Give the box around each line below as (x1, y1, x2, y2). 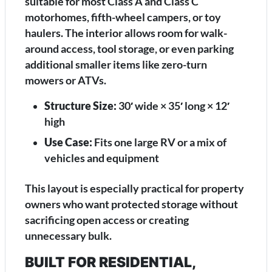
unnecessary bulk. (25, 229, 112, 243)
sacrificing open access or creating (25, 214, 189, 227)
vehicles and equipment (44, 152, 159, 165)
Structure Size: (44, 100, 117, 113)
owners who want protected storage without (25, 198, 238, 211)
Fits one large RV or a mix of (92, 136, 226, 149)
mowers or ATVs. (25, 74, 106, 87)
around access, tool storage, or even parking (25, 42, 234, 56)
